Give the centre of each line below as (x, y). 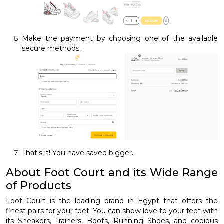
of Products (39, 185)
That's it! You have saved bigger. (78, 153)
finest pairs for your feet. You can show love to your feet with (112, 211)
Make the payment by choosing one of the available (120, 39)
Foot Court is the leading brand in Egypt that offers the (112, 201)
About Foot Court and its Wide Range (112, 172)
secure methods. (51, 49)
